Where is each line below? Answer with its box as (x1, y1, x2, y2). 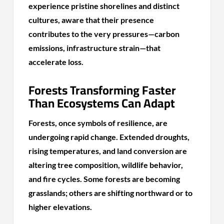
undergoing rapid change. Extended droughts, (28, 131, 190, 141)
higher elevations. (28, 201, 92, 211)
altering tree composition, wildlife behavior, (28, 159, 183, 169)
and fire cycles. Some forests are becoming (28, 173, 180, 183)
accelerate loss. (28, 56, 84, 66)
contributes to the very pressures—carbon (28, 28, 180, 38)
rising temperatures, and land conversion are (28, 145, 187, 155)
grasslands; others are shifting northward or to (28, 187, 193, 197)
